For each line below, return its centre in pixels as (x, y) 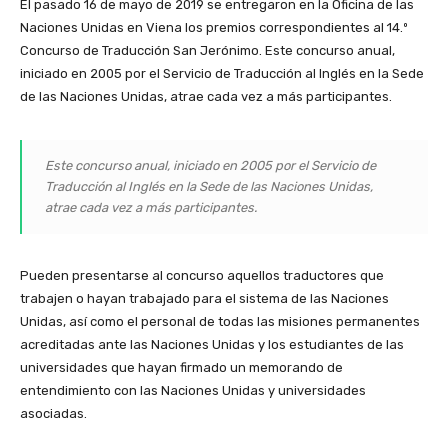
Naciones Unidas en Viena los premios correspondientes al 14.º (214, 27)
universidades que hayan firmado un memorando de (181, 367)
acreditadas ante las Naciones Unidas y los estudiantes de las (212, 344)
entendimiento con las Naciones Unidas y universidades (193, 390)
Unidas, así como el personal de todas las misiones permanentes (220, 321)
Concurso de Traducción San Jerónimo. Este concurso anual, (207, 50)
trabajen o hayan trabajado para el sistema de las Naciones (204, 298)
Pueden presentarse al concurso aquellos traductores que (202, 275)
